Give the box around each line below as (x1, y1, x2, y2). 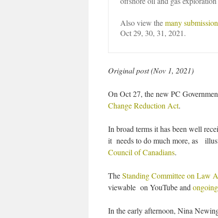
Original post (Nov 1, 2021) (108, 65, 194, 75)
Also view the (120, 18, 165, 28)
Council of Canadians (108, 147, 175, 157)
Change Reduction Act (108, 100, 179, 110)
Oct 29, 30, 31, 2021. (120, 28, 186, 38)
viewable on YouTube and (108, 182, 193, 192)
